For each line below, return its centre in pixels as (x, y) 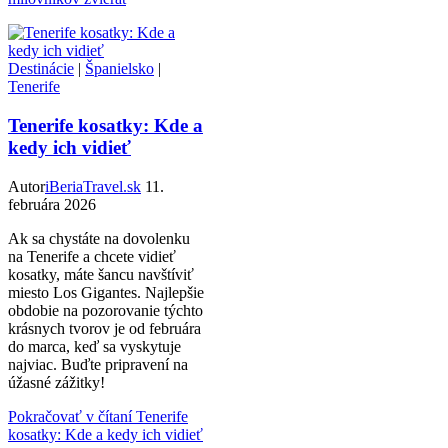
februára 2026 (52, 204)
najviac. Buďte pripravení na (98, 364)
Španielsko (119, 69)
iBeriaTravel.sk (93, 186)
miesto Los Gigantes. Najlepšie (106, 292)
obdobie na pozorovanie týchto (105, 310)
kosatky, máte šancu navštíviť (101, 274)
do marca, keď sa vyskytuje (94, 346)
